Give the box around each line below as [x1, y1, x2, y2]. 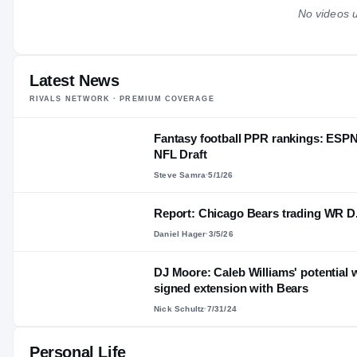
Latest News [29, 72, 120, 90]
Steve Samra [154, 171, 206, 180]
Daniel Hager [154, 229, 206, 239]
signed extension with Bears [154, 281, 308, 296]
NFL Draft [154, 147, 207, 162]
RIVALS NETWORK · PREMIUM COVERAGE [29, 95, 214, 104]
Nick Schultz [154, 304, 205, 314]
